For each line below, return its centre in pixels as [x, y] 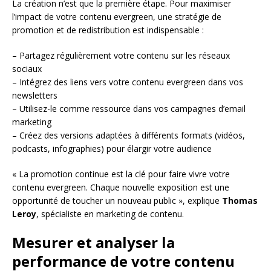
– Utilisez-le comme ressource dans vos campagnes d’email [129, 108]
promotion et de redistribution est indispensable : [108, 30]
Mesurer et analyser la [93, 242]
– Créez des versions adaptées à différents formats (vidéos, [129, 135]
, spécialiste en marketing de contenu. [110, 214]
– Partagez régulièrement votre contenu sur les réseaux [121, 55]
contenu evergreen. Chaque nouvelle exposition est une [121, 187]
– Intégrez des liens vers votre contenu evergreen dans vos [128, 82]
